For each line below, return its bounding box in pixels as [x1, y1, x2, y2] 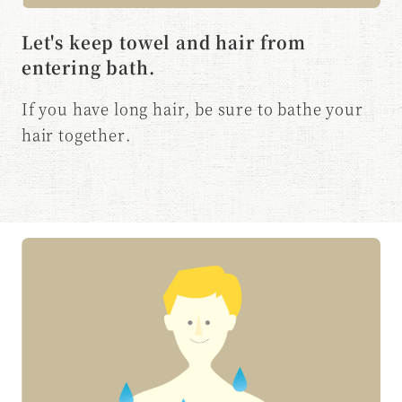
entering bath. [21, 54, 155, 79]
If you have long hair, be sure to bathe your [21, 98, 363, 120]
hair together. [21, 124, 131, 146]
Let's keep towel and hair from [21, 29, 306, 54]
